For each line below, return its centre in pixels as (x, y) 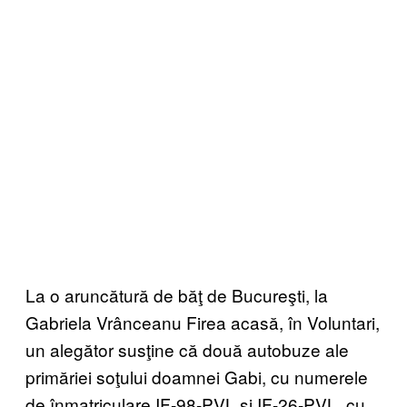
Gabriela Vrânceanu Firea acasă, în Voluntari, (203, 323)
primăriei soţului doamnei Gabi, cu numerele (197, 377)
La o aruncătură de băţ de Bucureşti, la (177, 295)
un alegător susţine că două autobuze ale (187, 350)
